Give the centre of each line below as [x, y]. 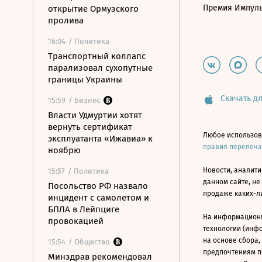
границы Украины [85, 80]
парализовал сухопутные [100, 68]
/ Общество [89, 242]
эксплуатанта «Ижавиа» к [100, 139]
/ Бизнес [84, 100]
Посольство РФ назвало [98, 186]
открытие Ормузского [93, 9]
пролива [66, 20]
